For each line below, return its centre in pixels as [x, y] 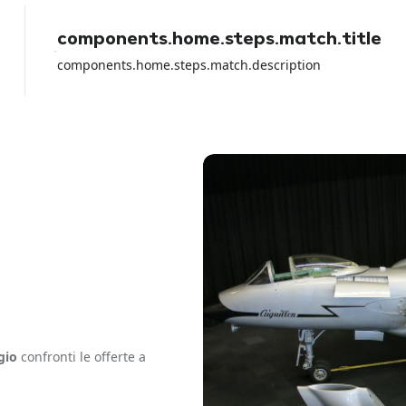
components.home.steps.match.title [220, 40]
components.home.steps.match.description [189, 65]
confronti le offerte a [82, 357]
